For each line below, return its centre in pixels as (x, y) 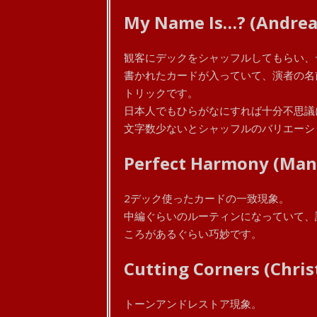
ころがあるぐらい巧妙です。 (192, 234)
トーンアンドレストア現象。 (192, 304)
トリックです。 (161, 93)
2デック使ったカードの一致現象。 (206, 198)
